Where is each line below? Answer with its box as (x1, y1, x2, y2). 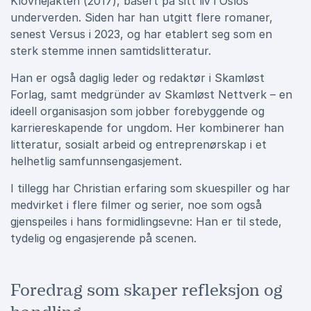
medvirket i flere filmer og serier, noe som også (10, 198, 262, 212)
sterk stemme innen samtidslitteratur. (10, 44, 211, 58)
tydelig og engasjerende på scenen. (10, 231, 196, 245)
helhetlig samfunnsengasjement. (10, 154, 182, 168)
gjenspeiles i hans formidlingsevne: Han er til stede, (10, 215, 282, 228)
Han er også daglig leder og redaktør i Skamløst (10, 71, 264, 85)
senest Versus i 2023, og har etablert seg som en (10, 27, 272, 41)
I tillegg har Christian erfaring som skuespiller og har (10, 181, 290, 195)
